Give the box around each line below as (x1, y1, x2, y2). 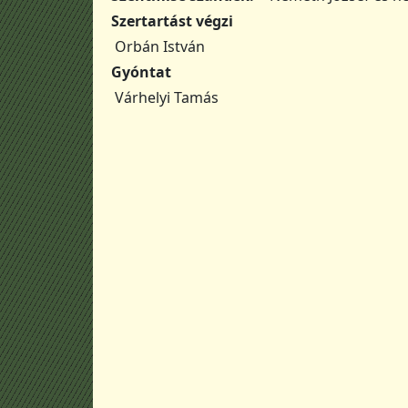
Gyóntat (111, 61, 171, 82)
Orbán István (115, 36, 206, 56)
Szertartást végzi (111, 10, 233, 31)
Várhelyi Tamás (115, 87, 219, 108)
